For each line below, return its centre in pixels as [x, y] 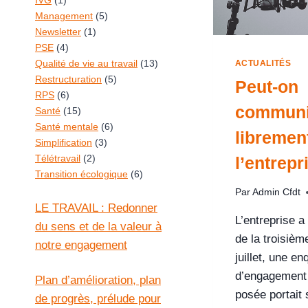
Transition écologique [81, 174]
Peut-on [266, 86]
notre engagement [81, 245]
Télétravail [58, 158]
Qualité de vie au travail [86, 63]
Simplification [64, 142]
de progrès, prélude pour [98, 299]
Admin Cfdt [276, 192]
